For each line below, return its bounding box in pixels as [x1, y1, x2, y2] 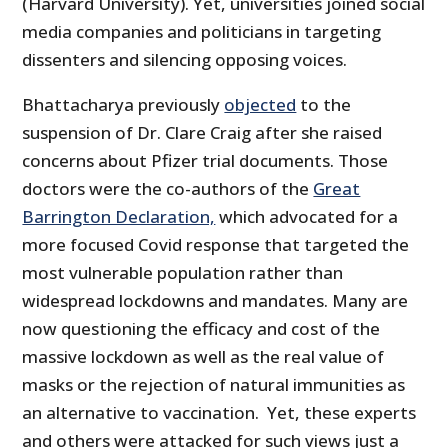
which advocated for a [215, 204, 399, 228]
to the [296, 92, 352, 116]
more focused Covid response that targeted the [22, 232, 410, 256]
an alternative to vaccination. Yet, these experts [22, 400, 417, 424]
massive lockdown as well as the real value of [22, 344, 385, 368]
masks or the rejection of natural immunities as [22, 372, 406, 396]
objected [224, 92, 297, 116]
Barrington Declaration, [22, 204, 216, 228]
